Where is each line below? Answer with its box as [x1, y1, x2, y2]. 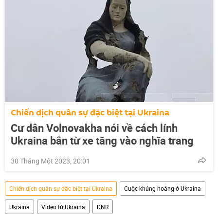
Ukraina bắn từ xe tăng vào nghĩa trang [11, 133, 194, 147]
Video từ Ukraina [41, 202, 85, 211]
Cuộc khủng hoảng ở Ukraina [124, 184, 201, 192]
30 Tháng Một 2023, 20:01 [11, 156, 90, 165]
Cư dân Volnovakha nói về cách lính [11, 120, 178, 135]
